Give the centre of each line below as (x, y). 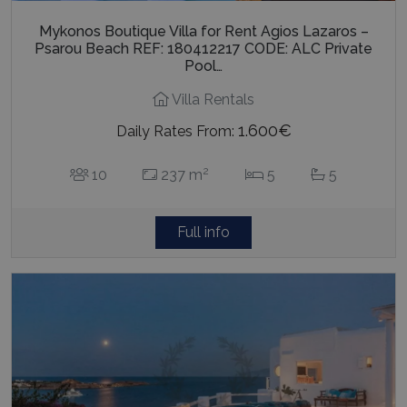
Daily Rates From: (177, 132)
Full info (203, 233)
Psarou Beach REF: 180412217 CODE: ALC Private (203, 49)
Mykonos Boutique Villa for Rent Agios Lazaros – (203, 32)
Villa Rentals (212, 100)
